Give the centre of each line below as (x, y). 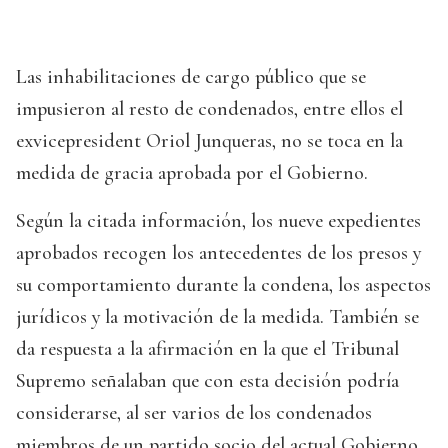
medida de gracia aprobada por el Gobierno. (192, 173)
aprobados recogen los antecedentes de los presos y (218, 253)
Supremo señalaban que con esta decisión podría (207, 381)
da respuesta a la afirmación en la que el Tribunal (207, 349)
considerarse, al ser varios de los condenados (194, 413)
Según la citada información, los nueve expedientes (218, 221)
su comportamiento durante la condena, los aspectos (223, 285)
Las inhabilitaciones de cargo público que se (191, 77)
